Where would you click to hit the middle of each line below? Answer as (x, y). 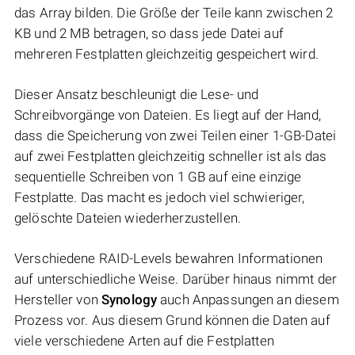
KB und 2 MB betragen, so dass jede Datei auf (149, 34)
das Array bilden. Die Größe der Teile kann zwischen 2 (174, 13)
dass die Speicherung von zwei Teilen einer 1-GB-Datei (176, 136)
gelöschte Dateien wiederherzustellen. (128, 218)
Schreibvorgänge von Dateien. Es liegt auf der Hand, (168, 115)
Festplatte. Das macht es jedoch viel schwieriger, (160, 198)
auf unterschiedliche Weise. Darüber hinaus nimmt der (176, 279)
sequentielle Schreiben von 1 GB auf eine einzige (158, 177)
